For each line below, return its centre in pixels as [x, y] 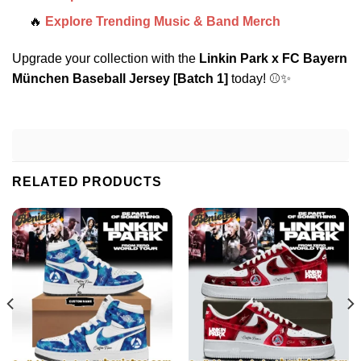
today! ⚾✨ [259, 78]
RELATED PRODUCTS [87, 182]
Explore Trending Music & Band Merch [162, 21]
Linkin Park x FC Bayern [273, 58]
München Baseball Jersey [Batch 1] [120, 78]
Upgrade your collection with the [106, 58]
